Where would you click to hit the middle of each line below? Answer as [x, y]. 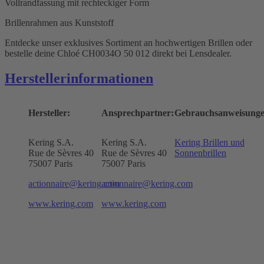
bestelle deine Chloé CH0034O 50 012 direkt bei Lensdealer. [118, 53]
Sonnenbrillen [200, 153]
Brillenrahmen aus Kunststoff [59, 22]
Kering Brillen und [209, 142]
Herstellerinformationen [79, 78]
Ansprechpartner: [137, 113]
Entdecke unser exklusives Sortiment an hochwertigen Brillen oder [128, 42]
